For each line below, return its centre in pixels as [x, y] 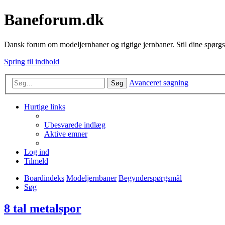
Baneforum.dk [54, 20]
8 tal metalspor [43, 209]
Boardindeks [44, 178]
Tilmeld [36, 161]
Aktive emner [66, 134]
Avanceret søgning [159, 83]
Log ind [37, 152]
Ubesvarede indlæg [75, 125]
